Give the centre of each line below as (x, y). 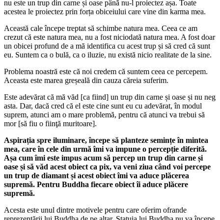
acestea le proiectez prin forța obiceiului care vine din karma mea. (105, 11)
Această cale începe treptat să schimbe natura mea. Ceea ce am (101, 28)
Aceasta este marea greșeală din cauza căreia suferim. (86, 80)
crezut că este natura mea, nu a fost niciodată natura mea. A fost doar (110, 37)
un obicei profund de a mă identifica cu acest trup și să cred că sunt (107, 46)
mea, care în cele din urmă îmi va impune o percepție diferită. (105, 149)
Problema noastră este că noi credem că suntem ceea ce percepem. (106, 71)
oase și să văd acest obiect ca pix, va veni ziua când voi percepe (107, 166)
